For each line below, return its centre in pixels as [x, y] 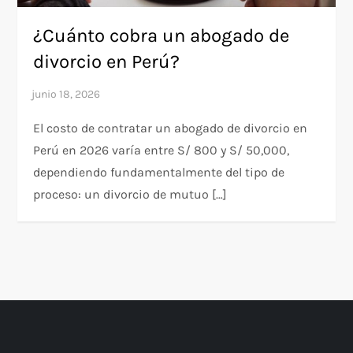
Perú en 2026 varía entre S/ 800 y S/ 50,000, [162, 150]
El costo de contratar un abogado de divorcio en [171, 128]
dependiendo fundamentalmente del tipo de [159, 173]
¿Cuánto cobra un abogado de [162, 36]
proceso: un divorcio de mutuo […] [130, 195]
